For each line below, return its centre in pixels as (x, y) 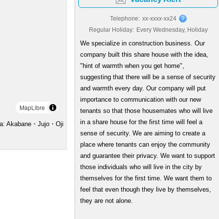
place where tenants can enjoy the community (145, 144)
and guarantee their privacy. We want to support (148, 156)
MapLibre (32, 107)
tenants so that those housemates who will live (146, 111)
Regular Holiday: (111, 30)
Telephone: (125, 18)
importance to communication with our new (141, 99)
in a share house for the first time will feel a (141, 122)
